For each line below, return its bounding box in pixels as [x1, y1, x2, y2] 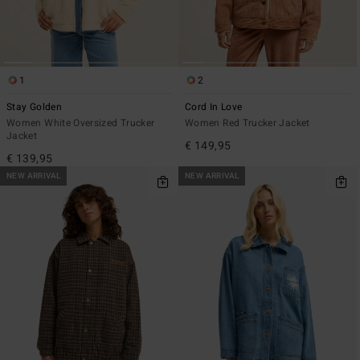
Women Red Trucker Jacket [185, 115, 310, 130]
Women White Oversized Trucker [6, 115, 155, 130]
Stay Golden [6, 99, 62, 114]
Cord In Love [185, 99, 243, 114]
